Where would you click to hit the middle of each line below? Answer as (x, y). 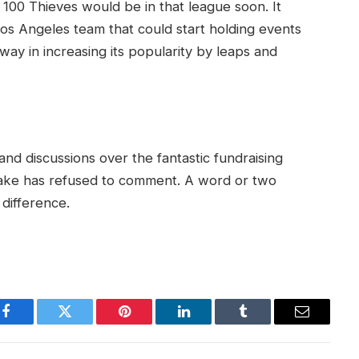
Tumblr (263, 323)
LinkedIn (209, 323)
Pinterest (148, 323)
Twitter (85, 323)
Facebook (32, 323)
